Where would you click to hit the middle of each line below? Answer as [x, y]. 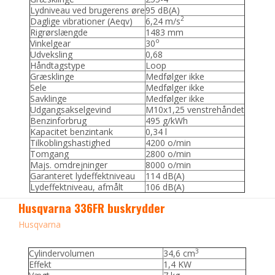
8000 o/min [168, 165]
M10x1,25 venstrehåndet [195, 109]
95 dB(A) [163, 10]
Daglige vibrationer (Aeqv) [82, 21]
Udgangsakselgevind [71, 109]
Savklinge [49, 98]
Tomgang [50, 153]
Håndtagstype [58, 65]
